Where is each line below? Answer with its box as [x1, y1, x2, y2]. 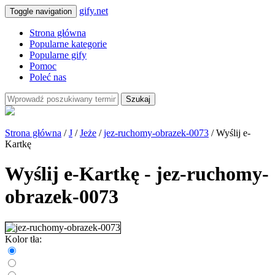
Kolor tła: [5, 233, 42, 244]
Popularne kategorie [29, 39, 107, 49]
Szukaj [126, 95, 150, 104]
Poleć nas [29, 72, 66, 82]
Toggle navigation [10, 7, 72, 16]
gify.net [79, 6, 108, 16]
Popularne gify [29, 50, 87, 60]
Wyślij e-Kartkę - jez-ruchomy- [5, 163, 269, 185]
